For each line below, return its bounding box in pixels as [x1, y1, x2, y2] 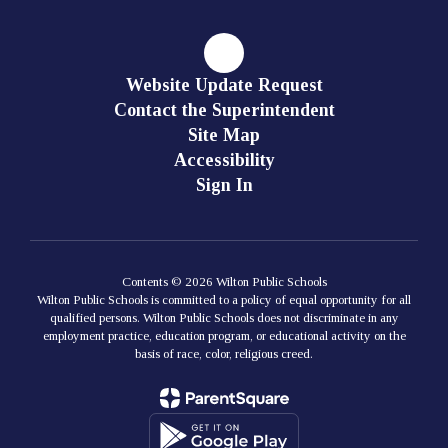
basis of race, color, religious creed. [135, 346, 313, 361]
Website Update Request [125, 75, 323, 95]
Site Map [188, 125, 260, 145]
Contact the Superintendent [113, 100, 335, 120]
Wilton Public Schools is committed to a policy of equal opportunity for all [37, 292, 411, 307]
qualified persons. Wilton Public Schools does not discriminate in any [49, 310, 399, 325]
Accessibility [173, 150, 275, 170]
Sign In [195, 175, 253, 195]
